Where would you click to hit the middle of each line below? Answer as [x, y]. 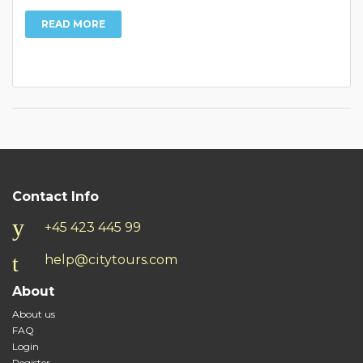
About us [34, 314]
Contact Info [56, 196]
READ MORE [73, 24]
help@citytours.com [111, 260]
